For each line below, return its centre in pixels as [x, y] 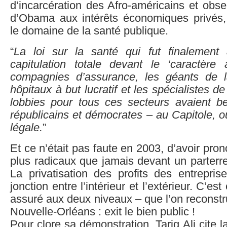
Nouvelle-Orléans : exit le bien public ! [103, 212]
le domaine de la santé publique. [89, 31]
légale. [26, 128]
